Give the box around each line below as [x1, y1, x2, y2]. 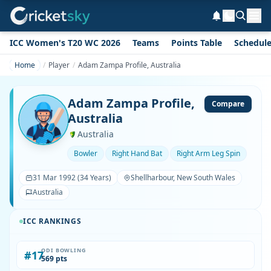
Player [48, 59, 70, 70]
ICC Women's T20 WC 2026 [10, 37, 120, 48]
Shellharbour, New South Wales [131, 172, 235, 183]
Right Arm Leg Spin [177, 148, 240, 158]
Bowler [74, 148, 97, 158]
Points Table [171, 37, 222, 48]
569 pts [41, 253, 67, 264]
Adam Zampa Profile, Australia [78, 59, 181, 70]
